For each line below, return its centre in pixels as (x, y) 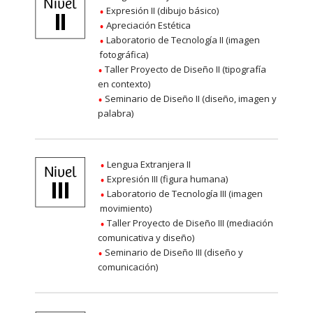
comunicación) (128, 267)
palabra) (116, 114)
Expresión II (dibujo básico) (161, 11)
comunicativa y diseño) (146, 238)
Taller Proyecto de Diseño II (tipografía (184, 70)
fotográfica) (123, 55)
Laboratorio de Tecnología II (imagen (182, 40)
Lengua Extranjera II (147, 165)
